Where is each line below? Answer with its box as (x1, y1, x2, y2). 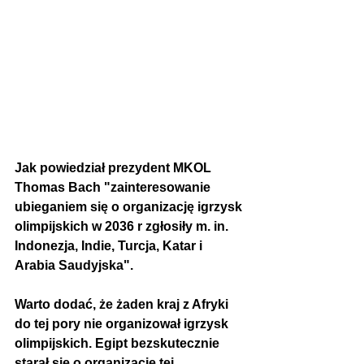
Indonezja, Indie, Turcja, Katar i (15, 239, 206, 253)
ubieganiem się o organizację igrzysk (15, 200, 245, 214)
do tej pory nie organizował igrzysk (15, 317, 232, 331)
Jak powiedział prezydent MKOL (15, 161, 214, 175)
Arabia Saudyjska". (15, 258, 133, 273)
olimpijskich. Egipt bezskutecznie (15, 336, 223, 351)
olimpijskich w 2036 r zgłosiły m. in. (15, 219, 232, 234)
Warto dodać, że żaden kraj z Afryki (15, 297, 232, 312)
